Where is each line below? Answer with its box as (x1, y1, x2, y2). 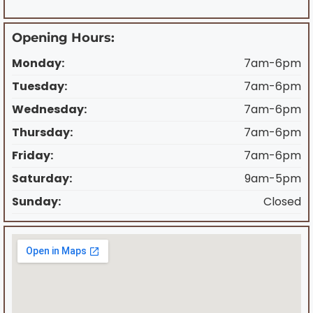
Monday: (12, 54, 64, 71)
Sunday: (12, 193, 61, 210)
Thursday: (12, 124, 73, 140)
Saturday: (12, 170, 72, 187)
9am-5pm (245, 170, 301, 187)
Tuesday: (12, 78, 67, 94)
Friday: (12, 147, 53, 163)
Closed (263, 193, 301, 210)
